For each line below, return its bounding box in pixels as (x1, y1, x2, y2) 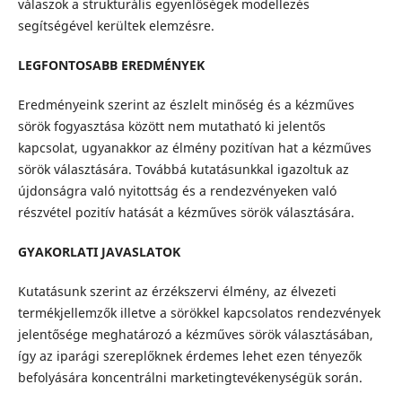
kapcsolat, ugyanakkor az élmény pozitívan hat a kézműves (17, 139, 371, 157)
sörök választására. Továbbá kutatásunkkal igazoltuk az (17, 161, 349, 179)
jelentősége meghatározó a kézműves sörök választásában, (17, 326, 373, 344)
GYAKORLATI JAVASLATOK (17, 243, 180, 261)
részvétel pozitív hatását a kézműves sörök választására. (17, 204, 354, 222)
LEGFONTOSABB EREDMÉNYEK (17, 57, 205, 74)
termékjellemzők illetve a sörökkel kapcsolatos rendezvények (17, 304, 380, 322)
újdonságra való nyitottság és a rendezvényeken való (17, 182, 336, 200)
